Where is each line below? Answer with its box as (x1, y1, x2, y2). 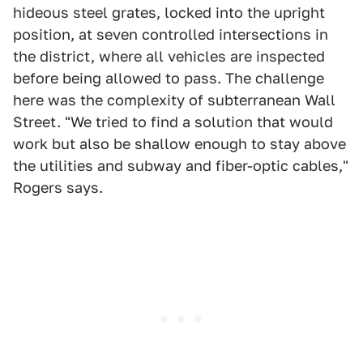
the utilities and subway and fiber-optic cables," (13, 157, 348, 174)
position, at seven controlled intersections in (13, 26, 328, 43)
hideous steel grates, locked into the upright (13, 4, 325, 21)
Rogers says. (13, 179, 103, 196)
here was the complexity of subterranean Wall (13, 92, 335, 109)
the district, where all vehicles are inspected (13, 48, 325, 65)
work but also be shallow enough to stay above (13, 135, 346, 152)
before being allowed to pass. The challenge (13, 70, 324, 87)
